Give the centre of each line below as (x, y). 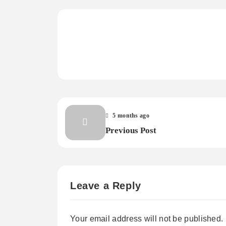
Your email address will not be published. (147, 219)
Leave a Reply (106, 186)
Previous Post (131, 130)
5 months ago (131, 115)
